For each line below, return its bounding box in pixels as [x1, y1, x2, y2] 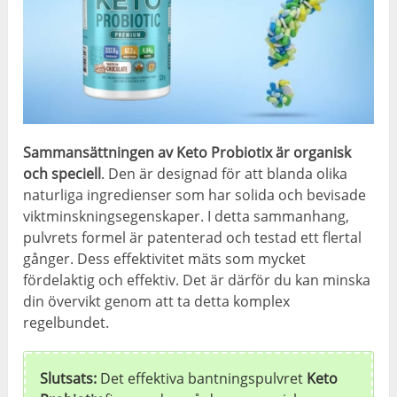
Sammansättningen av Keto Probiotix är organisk [23, 142, 352, 162]
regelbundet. [23, 312, 110, 332]
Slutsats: [40, 368, 97, 388]
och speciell [23, 163, 102, 183]
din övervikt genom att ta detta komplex [23, 291, 291, 311]
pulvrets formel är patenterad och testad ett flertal [23, 227, 362, 247]
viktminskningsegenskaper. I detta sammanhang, [23, 206, 350, 226]
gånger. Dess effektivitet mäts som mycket [23, 248, 307, 269]
